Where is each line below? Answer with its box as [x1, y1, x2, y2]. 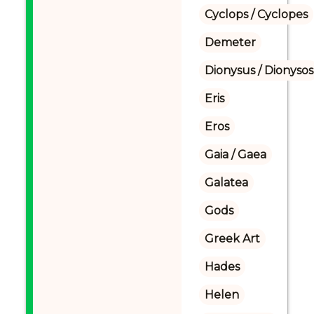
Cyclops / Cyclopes [204, 8, 308, 21]
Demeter [204, 36, 256, 49]
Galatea [204, 176, 248, 189]
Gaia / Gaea [204, 148, 266, 161]
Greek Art [204, 232, 260, 245]
